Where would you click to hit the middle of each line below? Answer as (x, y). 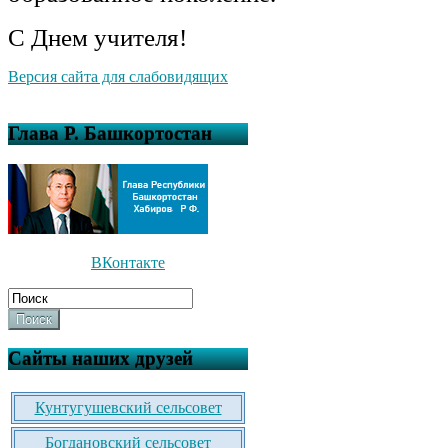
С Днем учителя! (97, 38)
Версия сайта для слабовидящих (118, 77)
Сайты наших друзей (100, 359)
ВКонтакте (128, 262)
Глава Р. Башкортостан (110, 133)
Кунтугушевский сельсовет (128, 407)
